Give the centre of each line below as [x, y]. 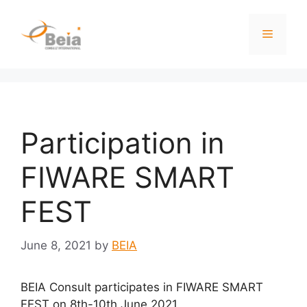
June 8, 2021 [56, 245]
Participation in [123, 143]
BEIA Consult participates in [98, 287]
